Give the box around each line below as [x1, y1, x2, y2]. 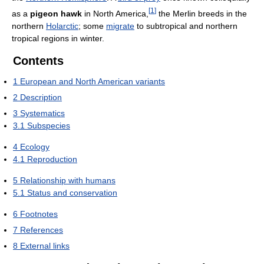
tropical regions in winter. [12, 33, 104, 43]
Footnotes [20, 209, 58, 219]
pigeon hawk [30, 8, 82, 18]
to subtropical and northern [134, 21, 237, 31]
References [20, 225, 63, 235]
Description [20, 92, 62, 102]
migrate [106, 21, 134, 31]
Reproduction [27, 154, 77, 164]
